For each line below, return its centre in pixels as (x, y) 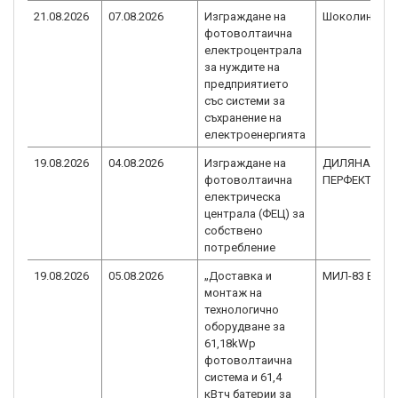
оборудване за (245, 326)
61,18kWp (230, 343)
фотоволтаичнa (248, 360)
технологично (242, 310)
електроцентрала (253, 50)
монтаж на (233, 293)
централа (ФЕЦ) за (255, 214)
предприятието (247, 84)
